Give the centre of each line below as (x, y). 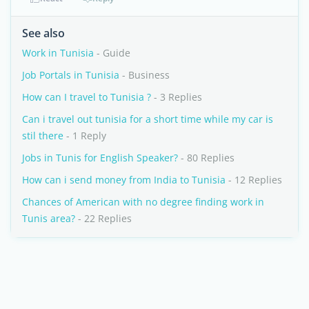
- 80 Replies (206, 158)
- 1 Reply (85, 136)
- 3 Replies (177, 97)
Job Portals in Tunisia (71, 75)
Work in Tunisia (58, 53)
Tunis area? (49, 218)
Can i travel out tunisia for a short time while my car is (148, 119)
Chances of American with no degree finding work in (143, 202)
